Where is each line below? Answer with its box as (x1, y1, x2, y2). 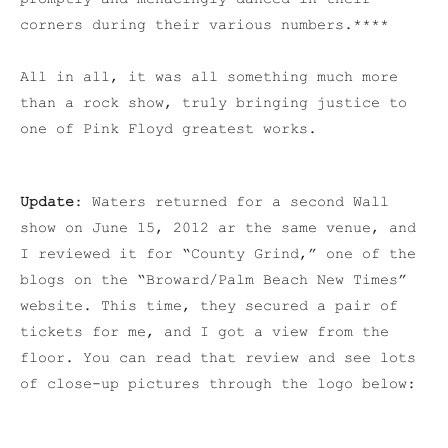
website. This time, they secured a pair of (20, 298, 398, 315)
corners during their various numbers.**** (20, 17, 389, 34)
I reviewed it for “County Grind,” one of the (20, 246, 416, 263)
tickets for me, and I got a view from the (20, 324, 389, 341)
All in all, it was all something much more (20, 69, 398, 86)
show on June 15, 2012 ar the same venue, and (20, 220, 416, 237)
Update (20, 194, 74, 211)
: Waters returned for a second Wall (74, 194, 389, 211)
